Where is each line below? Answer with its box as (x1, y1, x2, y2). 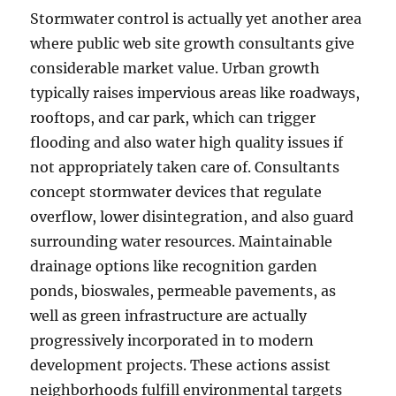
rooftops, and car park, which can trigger (30, 109, 316, 126)
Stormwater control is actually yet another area (30, 10, 362, 27)
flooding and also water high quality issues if (30, 133, 344, 151)
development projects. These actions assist (30, 356, 331, 374)
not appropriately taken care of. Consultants (30, 158, 340, 176)
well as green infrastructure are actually (30, 307, 308, 324)
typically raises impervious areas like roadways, (30, 84, 361, 102)
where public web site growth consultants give (30, 34, 355, 52)
